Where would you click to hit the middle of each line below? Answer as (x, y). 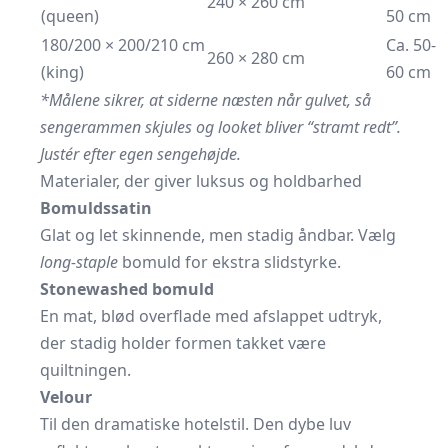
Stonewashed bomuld (127, 289)
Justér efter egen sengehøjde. (140, 154)
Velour (66, 397)
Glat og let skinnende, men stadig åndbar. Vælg (218, 235)
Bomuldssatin (96, 208)
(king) (62, 72)
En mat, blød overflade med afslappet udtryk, (211, 316)
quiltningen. (85, 370)
